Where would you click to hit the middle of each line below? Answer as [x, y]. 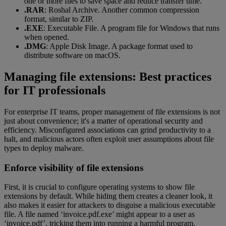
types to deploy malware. [44, 148]
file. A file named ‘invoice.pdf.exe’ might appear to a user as [99, 214]
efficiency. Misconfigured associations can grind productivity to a [107, 130]
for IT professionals [55, 90]
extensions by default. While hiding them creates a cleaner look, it [108, 196]
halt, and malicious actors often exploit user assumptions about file [109, 139]
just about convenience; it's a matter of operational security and [103, 121]
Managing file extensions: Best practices [108, 77]
